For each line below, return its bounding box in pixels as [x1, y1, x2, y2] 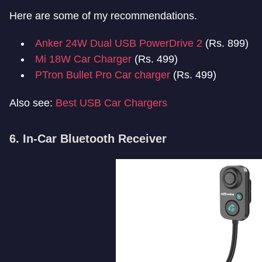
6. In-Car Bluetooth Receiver [9, 132, 167, 145]
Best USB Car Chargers [56, 96, 167, 109]
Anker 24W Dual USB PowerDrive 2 [35, 37, 202, 49]
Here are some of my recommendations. [9, 9, 197, 22]
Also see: [9, 96, 56, 109]
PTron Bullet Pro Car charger [35, 68, 170, 81]
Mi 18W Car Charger [35, 53, 132, 65]
